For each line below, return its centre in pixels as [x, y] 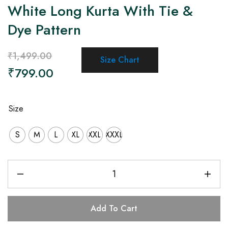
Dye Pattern [44, 30]
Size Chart [120, 60]
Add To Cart [114, 208]
